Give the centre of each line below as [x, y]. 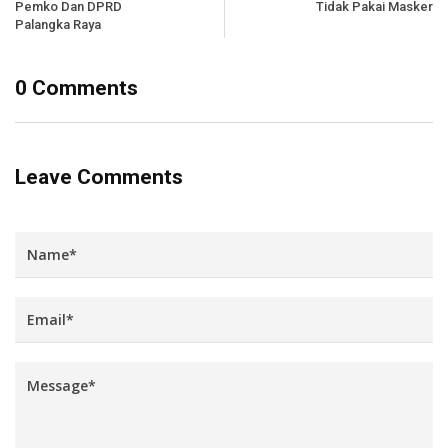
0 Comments [76, 88]
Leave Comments [99, 177]
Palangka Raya [58, 25]
